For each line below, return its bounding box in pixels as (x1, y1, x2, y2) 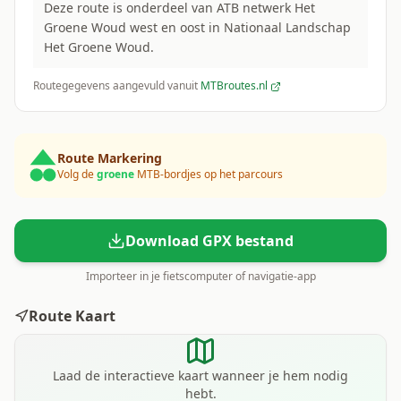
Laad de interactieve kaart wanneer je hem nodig (53, 367, 348, 384)
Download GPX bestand (125, 231, 294, 251)
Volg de (57, 166, 97, 182)
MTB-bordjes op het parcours (134, 166, 283, 182)
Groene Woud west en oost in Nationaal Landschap (44, 19, 351, 36)
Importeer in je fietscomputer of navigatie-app (85, 269, 316, 284)
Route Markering (57, 149, 162, 166)
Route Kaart (29, 306, 115, 326)
